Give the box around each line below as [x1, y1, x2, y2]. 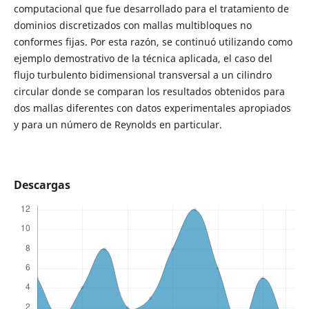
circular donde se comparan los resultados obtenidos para [13, 85, 285, 98]
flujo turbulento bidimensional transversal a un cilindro [13, 68, 272, 81]
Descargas [13, 177, 70, 193]
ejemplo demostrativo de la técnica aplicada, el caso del [13, 52, 272, 65]
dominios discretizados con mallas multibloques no [13, 19, 252, 32]
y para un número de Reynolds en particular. [13, 118, 222, 131]
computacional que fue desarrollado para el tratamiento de [13, 2, 289, 15]
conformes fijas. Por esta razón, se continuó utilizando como [13, 35, 292, 48]
